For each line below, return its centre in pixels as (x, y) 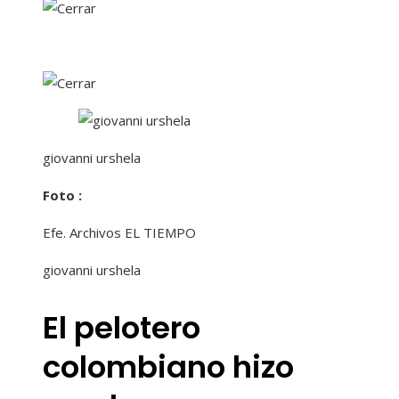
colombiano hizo (168, 366)
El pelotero (122, 327)
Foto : (62, 195)
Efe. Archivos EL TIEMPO (119, 233)
